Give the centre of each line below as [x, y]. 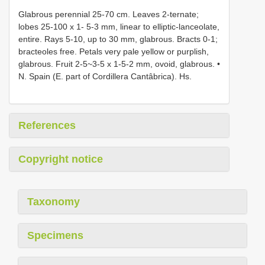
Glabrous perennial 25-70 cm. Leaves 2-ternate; [109, 14]
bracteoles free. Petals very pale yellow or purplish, [114, 51]
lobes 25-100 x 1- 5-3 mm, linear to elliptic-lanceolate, [119, 26]
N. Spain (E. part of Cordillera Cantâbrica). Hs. [105, 76]
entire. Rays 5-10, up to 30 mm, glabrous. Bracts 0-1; [118, 39]
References [47, 125]
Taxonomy [54, 201]
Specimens [55, 235]
